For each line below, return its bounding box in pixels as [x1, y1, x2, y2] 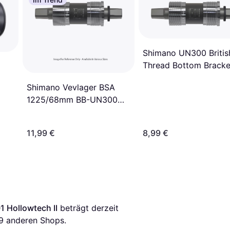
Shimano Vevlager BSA [27, 82, 115, 93]
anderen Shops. [4, 215, 66, 226]
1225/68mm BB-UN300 [27, 94, 118, 105]
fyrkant [27, 107, 54, 118]
